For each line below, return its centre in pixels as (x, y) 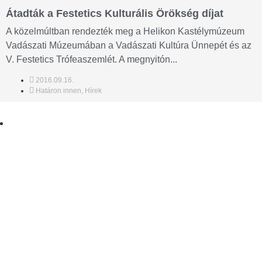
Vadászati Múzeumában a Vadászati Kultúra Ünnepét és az (129, 45)
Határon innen (58, 91)
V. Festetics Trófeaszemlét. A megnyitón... (92, 59)
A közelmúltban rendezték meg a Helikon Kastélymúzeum (125, 31)
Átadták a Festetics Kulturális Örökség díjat (115, 13)
